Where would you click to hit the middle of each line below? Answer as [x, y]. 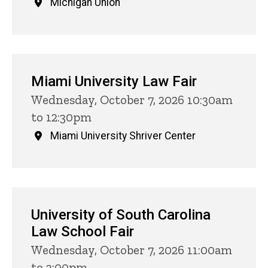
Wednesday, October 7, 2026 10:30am [132, 100]
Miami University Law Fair [114, 82]
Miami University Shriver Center [123, 136]
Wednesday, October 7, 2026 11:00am [132, 250]
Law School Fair [83, 232]
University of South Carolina [121, 215]
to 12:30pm [61, 117]
